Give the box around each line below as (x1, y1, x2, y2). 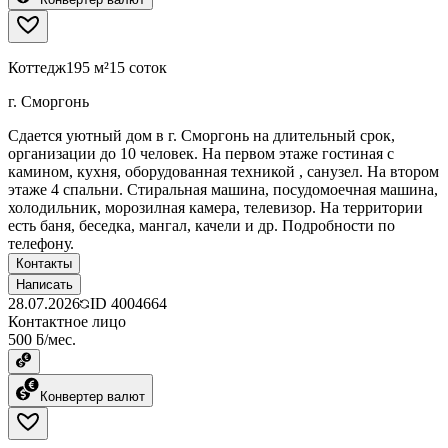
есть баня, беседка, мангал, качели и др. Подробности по (8, 216, 395, 234)
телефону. (8, 234, 74, 252)
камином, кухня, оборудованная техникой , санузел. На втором (8, 162, 439, 180)
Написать (16, 276, 73, 292)
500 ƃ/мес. (8, 330, 76, 348)
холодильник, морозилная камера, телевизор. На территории (8, 198, 423, 216)
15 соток (109, 58, 167, 76)
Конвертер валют (40, 388, 145, 404)
